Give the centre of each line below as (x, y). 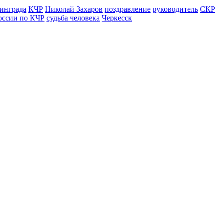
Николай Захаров (74, 9)
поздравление (128, 9)
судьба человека (73, 18)
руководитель (175, 9)
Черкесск (117, 18)
